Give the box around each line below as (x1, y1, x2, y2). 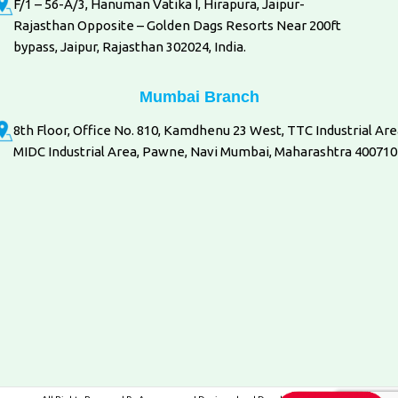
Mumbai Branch (139, 87, 259, 106)
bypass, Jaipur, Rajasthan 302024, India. (13, 38, 246, 54)
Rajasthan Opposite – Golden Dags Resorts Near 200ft (13, 17, 341, 33)
